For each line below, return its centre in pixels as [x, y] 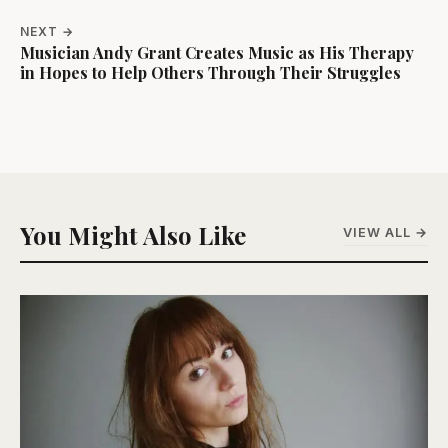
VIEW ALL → [385, 233]
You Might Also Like [133, 234]
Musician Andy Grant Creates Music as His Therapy [217, 52]
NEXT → [47, 31]
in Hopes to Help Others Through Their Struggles [210, 72]
